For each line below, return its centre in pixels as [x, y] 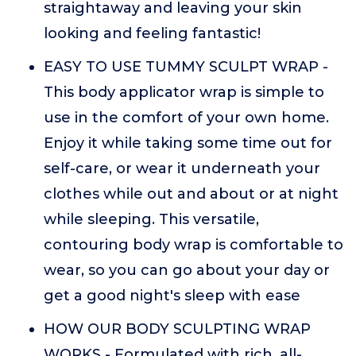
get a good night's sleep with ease [172, 296]
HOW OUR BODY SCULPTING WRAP [177, 329]
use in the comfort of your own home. [186, 118]
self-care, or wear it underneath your [182, 168]
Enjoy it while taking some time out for [188, 143]
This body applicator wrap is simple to [184, 92]
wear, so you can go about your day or [187, 270]
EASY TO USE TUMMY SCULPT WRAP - [186, 67]
